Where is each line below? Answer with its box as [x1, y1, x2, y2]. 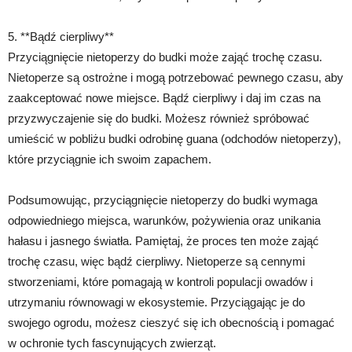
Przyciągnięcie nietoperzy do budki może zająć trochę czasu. [8, 50, 322, 64]
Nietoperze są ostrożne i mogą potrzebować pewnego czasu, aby [8, 71, 343, 84]
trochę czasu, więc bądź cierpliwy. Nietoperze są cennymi [8, 255, 305, 268]
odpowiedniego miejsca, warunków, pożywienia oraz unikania [8, 214, 321, 227]
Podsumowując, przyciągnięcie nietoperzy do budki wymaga [8, 193, 317, 207]
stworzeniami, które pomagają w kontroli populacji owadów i [8, 275, 313, 288]
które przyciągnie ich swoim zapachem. [8, 152, 211, 166]
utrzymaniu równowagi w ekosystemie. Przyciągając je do [8, 295, 305, 309]
